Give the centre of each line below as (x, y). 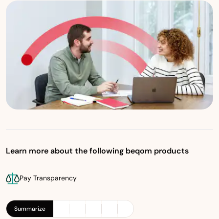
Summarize (30, 208)
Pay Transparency (48, 178)
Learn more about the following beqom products (97, 151)
